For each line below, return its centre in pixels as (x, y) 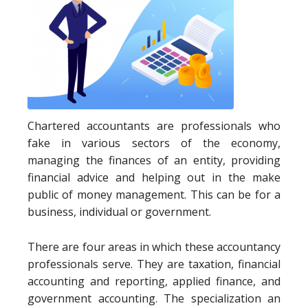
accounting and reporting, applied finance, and (154, 281)
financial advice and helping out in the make (154, 177)
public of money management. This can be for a (154, 195)
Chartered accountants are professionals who (154, 126)
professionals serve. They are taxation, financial (154, 264)
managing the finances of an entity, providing (154, 160)
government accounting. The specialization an (154, 298)
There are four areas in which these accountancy (154, 247)
